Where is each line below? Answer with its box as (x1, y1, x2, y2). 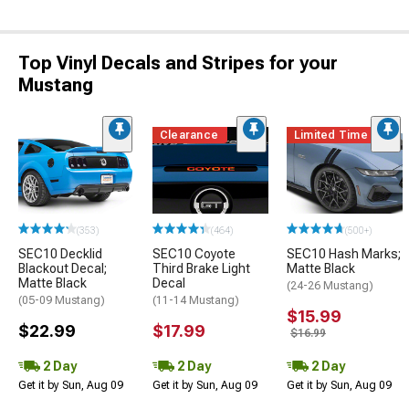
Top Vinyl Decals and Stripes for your (18, 52, 338, 74)
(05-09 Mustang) (18, 294, 105, 308)
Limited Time (294, 129, 368, 142)
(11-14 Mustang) (152, 294, 239, 308)
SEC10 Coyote (152, 246, 236, 262)
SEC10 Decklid (18, 246, 102, 262)
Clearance (160, 129, 219, 142)
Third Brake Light (152, 261, 250, 277)
